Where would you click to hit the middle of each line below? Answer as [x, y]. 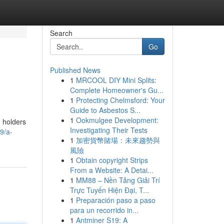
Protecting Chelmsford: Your [120, 100]
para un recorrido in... [104, 210]
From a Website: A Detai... [111, 170]
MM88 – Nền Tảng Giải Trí [118, 180]
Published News [75, 70]
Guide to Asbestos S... [105, 110]
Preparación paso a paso [115, 200]
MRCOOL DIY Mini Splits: [116, 80]
